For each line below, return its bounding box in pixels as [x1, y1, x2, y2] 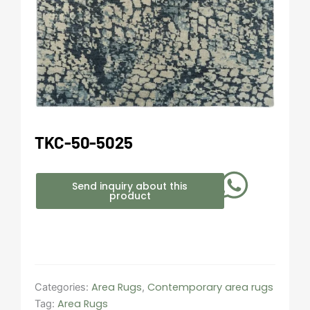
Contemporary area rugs [147, 280, 273, 294]
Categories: [35, 280, 91, 293]
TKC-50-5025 [35, 131, 133, 152]
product [109, 188, 151, 203]
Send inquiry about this [72, 179, 188, 193]
